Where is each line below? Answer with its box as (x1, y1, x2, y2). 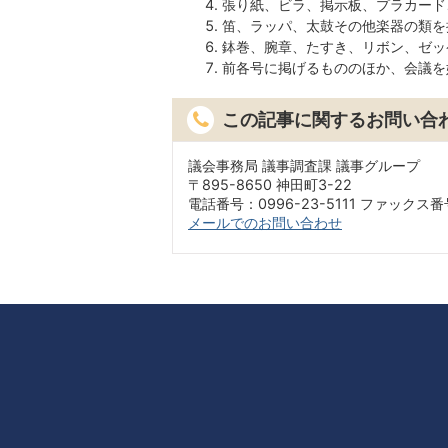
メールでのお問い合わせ (188, 213, 342, 231)
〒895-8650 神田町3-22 (188, 175, 352, 193)
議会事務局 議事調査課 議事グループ (188, 156, 420, 174)
